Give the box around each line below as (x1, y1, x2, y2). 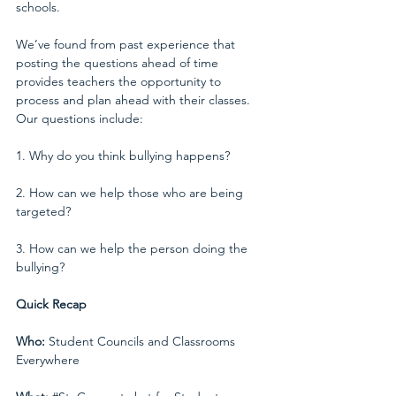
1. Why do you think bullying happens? (16, 147, 230, 164)
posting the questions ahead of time (16, 54, 222, 71)
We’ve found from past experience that (16, 35, 239, 52)
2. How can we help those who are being (16, 184, 247, 201)
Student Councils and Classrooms (45, 332, 239, 349)
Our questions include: (16, 110, 143, 126)
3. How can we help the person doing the (16, 240, 251, 256)
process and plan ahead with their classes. (16, 91, 254, 108)
